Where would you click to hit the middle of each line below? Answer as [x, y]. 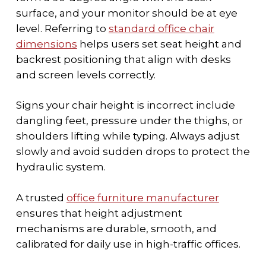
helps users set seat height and [159, 44]
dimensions [46, 44]
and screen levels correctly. [85, 75]
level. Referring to [62, 28]
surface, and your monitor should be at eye [126, 13]
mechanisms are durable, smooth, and [116, 228]
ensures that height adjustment [99, 213]
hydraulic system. [61, 167]
